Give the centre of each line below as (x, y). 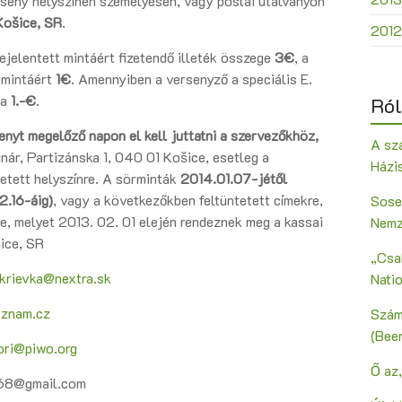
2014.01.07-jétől (234, 179)
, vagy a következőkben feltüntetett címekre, (188, 200)
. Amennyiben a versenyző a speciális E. (192, 79)
